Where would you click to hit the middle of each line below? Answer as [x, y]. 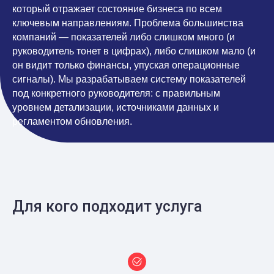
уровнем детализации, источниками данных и [116, 107]
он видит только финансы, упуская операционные [126, 65]
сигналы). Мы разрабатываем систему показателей [129, 79]
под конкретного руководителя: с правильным [116, 93]
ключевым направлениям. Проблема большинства [128, 23]
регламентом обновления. [72, 121]
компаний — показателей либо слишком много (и [124, 37]
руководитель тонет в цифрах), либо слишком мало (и [134, 51]
